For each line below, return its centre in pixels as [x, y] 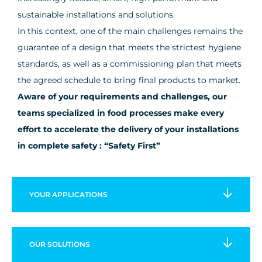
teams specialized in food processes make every [121, 113]
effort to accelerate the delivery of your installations [128, 129]
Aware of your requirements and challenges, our [122, 96]
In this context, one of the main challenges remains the [130, 31]
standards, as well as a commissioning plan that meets [130, 63]
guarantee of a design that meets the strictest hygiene [129, 47]
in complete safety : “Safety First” [89, 145]
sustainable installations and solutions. [96, 14]
